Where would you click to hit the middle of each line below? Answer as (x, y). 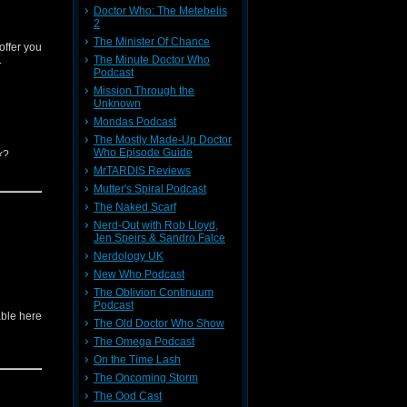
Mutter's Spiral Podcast (150, 189)
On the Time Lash (137, 360)
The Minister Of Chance (152, 42)
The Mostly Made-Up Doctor (163, 140)
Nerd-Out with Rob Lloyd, (156, 225)
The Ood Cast (128, 396)
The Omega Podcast (144, 342)
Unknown (117, 104)
